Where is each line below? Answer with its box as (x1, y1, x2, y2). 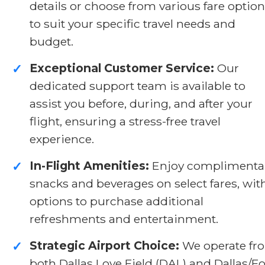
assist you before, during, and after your (30, 96, 253, 111)
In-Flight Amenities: (30, 158, 149, 173)
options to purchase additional (30, 193, 203, 208)
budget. (30, 34, 73, 49)
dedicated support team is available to (30, 78, 245, 93)
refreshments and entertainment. (30, 211, 218, 226)
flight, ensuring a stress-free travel (30, 114, 221, 128)
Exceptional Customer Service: (30, 60, 214, 75)
